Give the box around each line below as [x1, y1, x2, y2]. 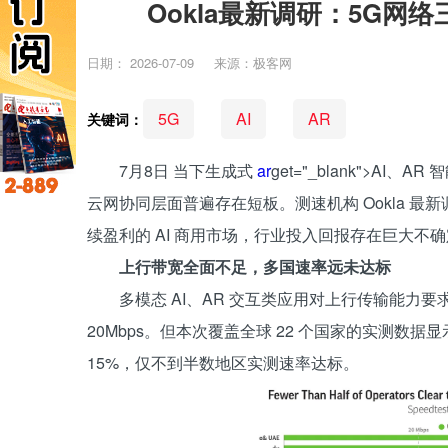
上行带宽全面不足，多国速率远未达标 [119, 255, 391, 278]
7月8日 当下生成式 [119, 159, 257, 182]
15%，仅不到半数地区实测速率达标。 [87, 351, 359, 374]
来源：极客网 [214, 53, 292, 72]
